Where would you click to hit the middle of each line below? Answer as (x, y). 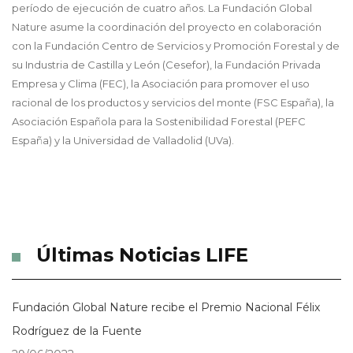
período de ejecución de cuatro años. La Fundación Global (162, 8)
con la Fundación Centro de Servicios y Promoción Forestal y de (176, 46)
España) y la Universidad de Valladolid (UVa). (123, 141)
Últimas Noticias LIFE (142, 255)
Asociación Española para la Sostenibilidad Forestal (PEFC (159, 122)
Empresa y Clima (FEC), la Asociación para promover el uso (161, 84)
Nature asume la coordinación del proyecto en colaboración (167, 27)
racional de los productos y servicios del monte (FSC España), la (173, 103)
